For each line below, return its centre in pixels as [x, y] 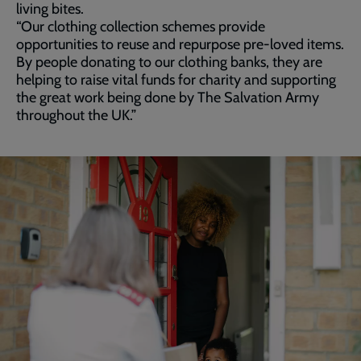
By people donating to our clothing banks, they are [169, 62]
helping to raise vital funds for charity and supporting [176, 79]
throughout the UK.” [76, 115]
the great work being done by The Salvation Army [168, 97]
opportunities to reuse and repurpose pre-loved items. [180, 44]
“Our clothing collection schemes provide [141, 26]
